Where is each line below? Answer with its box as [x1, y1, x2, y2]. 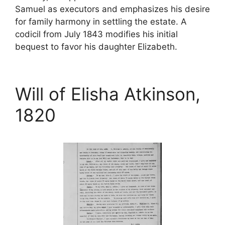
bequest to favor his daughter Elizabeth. [15, 42, 177, 52]
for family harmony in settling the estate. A [15, 17, 187, 27]
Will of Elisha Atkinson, [15, 83, 200, 104]
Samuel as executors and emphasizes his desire [15, 4, 210, 14]
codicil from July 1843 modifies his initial [15, 29, 178, 39]
